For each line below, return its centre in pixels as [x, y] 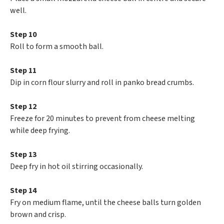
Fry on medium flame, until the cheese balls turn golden [105, 203]
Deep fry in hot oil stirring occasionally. [76, 167]
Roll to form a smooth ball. [57, 47]
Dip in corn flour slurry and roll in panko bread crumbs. [102, 83]
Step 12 [23, 107]
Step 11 [23, 71]
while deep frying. [40, 131]
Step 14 [23, 191]
